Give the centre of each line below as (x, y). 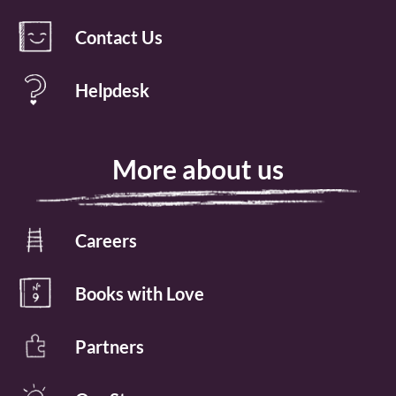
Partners (110, 346)
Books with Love (140, 293)
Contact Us (119, 37)
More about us (198, 169)
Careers (106, 240)
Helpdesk (112, 90)
